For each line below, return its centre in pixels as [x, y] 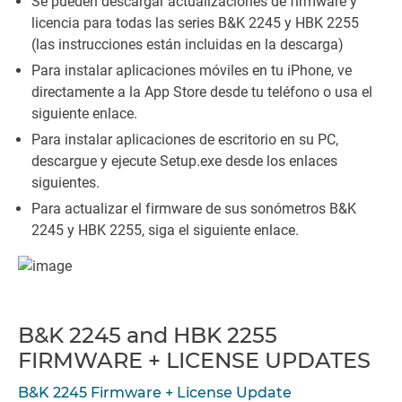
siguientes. [66, 183]
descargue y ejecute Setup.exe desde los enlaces [184, 161]
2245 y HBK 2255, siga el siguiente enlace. [165, 230]
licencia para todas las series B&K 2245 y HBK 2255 [195, 23]
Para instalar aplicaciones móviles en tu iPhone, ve [192, 70]
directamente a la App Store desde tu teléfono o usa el [202, 92]
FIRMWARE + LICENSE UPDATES [194, 360]
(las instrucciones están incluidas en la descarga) [188, 44]
